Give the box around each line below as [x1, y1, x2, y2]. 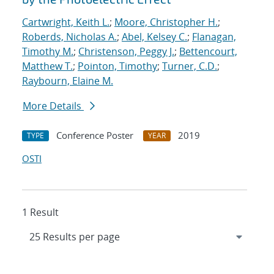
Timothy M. [22, 45, 73, 59]
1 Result [22, 206, 59, 220]
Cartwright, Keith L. [22, 15, 109, 29]
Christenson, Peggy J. [78, 45, 174, 59]
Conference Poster [56, 129, 133, 142]
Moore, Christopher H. [114, 15, 218, 29]
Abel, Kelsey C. [122, 30, 187, 44]
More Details [23, 99, 84, 113]
